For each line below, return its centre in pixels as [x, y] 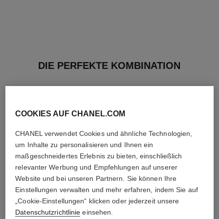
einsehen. [97, 212]
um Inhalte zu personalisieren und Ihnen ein [84, 144]
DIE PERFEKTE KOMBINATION [109, 66]
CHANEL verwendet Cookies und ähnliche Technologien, [104, 133]
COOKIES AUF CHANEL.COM [70, 113]
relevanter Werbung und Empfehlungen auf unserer [96, 167]
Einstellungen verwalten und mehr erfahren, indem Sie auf [107, 189]
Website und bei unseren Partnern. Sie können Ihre [96, 178]
